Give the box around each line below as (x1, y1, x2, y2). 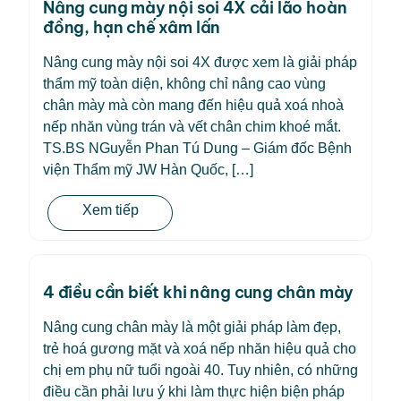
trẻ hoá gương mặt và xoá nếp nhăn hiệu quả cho (43, 341, 356, 356)
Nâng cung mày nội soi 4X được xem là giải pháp (43, 55, 357, 70)
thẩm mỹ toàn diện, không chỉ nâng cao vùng (43, 76, 326, 91)
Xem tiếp (81, 202, 139, 218)
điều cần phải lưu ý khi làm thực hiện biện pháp (43, 384, 345, 399)
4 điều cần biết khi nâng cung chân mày (43, 282, 354, 303)
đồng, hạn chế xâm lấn (43, 17, 221, 38)
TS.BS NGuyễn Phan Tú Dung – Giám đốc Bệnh (43, 141, 352, 156)
